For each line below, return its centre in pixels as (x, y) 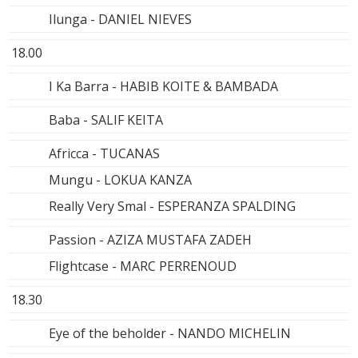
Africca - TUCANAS (104, 153)
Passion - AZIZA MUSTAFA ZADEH (150, 239)
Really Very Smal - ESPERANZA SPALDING (172, 206)
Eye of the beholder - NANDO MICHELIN (170, 333)
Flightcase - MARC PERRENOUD (143, 266)
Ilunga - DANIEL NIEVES (120, 19)
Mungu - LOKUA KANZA (120, 179)
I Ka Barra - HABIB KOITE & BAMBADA (163, 86)
